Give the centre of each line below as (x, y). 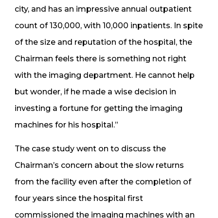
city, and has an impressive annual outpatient (103, 9)
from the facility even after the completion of (103, 182)
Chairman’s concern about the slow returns (99, 165)
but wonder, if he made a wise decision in (95, 91)
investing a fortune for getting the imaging (99, 108)
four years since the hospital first (79, 198)
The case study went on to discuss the (90, 148)
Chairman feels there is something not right (100, 58)
